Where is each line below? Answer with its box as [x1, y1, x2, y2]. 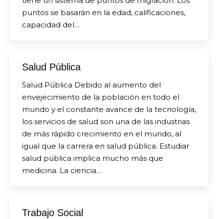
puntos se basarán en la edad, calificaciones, [22, 8, 185, 17]
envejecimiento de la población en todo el [22, 92, 179, 102]
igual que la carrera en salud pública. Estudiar [22, 141, 189, 151]
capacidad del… [22, 20, 80, 29]
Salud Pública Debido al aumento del [22, 80, 161, 89]
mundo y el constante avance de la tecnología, [22, 105, 196, 114]
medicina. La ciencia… [22, 166, 102, 175]
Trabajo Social [22, 207, 83, 218]
